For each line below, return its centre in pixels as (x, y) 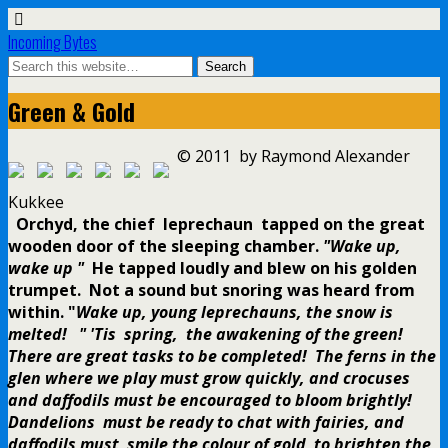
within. (36, 312)
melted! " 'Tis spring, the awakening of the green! (205, 334)
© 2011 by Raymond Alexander (293, 156)
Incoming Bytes (52, 42)
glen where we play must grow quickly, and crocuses (209, 378)
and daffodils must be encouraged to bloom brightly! (212, 400)
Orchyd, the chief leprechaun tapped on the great (220, 224)
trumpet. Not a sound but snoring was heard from (211, 290)
